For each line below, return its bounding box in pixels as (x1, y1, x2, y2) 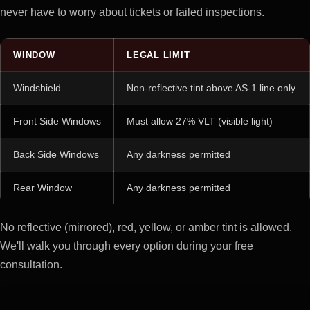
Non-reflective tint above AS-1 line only (127, 82, 295, 94)
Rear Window (13, 182, 72, 194)
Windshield (13, 82, 61, 94)
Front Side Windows (13, 116, 101, 127)
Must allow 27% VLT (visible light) (127, 116, 273, 127)
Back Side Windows (13, 149, 99, 161)
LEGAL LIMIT (127, 50, 190, 61)
